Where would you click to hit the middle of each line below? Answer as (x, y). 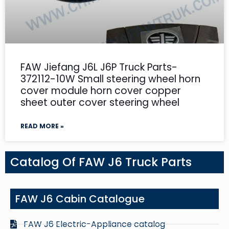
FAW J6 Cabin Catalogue (80, 199)
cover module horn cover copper (101, 90)
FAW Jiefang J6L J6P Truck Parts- (99, 67)
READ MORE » (42, 126)
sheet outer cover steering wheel (100, 102)
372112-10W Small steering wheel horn (110, 79)
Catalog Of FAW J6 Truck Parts (101, 162)
